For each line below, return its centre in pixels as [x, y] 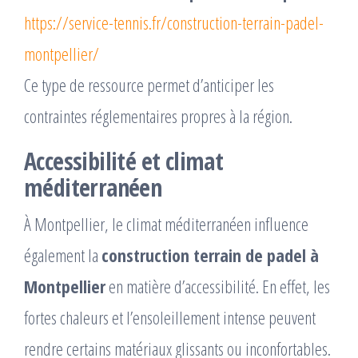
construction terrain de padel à [210, 255]
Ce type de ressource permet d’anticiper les [149, 85]
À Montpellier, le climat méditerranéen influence [166, 224]
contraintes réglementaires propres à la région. [158, 116]
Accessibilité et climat [124, 161]
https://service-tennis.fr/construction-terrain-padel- [174, 23]
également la [63, 255]
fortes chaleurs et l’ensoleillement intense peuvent [170, 318]
